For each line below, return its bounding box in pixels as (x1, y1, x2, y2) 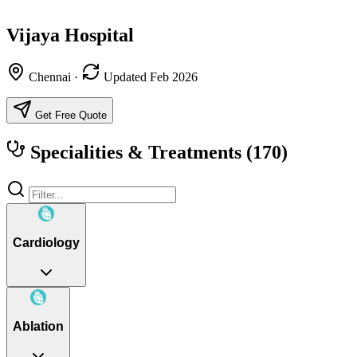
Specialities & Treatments (25, 141, 246, 163)
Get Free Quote (32, 108, 107, 121)
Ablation (13, 320, 64, 334)
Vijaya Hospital (6, 24, 134, 45)
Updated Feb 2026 (100, 69, 198, 84)
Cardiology (13, 236, 80, 250)
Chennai (25, 69, 74, 84)
